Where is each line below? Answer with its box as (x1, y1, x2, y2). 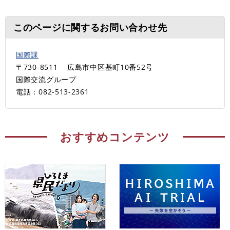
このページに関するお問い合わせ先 (13, 21, 167, 33)
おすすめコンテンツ (60, 128, 170, 144)
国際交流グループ (16, 74, 76, 84)
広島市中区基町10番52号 (67, 62, 154, 72)
